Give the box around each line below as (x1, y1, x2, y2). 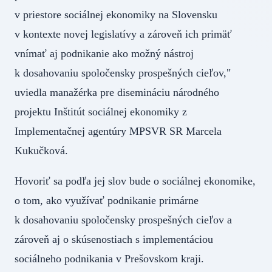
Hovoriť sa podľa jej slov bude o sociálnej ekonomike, (15, 174, 256, 187)
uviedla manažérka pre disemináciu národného (15, 86, 219, 98)
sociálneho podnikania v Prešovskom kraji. (15, 252, 225, 265)
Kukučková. (15, 144, 89, 157)
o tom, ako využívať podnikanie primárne (15, 194, 199, 206)
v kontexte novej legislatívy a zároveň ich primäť (15, 27, 232, 40)
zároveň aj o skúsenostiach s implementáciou (15, 233, 213, 245)
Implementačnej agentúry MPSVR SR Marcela (15, 124, 222, 137)
